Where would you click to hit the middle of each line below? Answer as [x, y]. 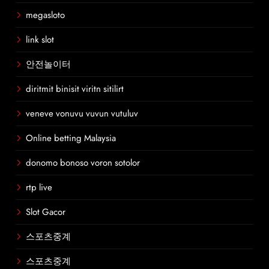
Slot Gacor [46, 212]
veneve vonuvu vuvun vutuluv [82, 113]
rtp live [39, 187]
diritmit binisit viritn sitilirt [75, 89]
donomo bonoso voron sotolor [83, 163]
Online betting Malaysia [71, 138]
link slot [40, 40]
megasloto [45, 15]
